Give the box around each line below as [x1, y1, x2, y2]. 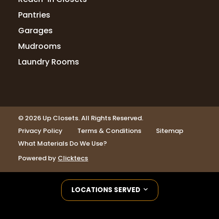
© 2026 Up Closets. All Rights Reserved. [18, 113, 144, 123]
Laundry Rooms [18, 56, 80, 68]
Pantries [18, 9, 51, 21]
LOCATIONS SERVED [71, 185, 142, 195]
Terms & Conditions [77, 126, 142, 136]
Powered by [18, 153, 58, 163]
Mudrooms [18, 41, 62, 52]
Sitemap [156, 126, 184, 136]
